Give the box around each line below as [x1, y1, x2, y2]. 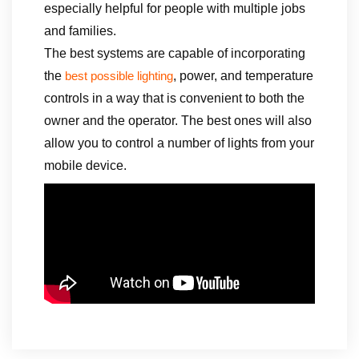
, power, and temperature [173, 69, 313, 83]
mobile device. [44, 159, 127, 172]
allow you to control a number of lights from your [44, 136, 314, 150]
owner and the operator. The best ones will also [44, 114, 312, 127]
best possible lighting [65, 70, 173, 83]
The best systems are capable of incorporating [44, 46, 305, 60]
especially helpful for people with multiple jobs [44, 2, 305, 15]
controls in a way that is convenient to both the [44, 91, 305, 105]
